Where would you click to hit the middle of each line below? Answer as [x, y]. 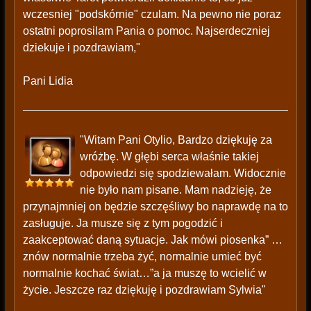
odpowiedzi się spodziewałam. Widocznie [183, 174]
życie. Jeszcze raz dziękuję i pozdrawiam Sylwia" [144, 290]
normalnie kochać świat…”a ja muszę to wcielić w [144, 274]
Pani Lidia [48, 81]
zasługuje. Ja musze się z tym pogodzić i [123, 224]
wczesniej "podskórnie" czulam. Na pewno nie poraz [152, 15]
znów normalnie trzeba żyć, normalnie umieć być [142, 257]
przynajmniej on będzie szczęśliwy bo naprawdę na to [155, 207]
